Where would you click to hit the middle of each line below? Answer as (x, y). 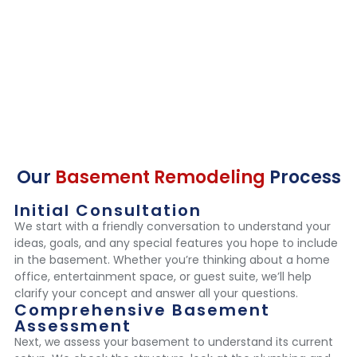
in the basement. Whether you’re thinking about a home (172, 260)
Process (303, 178)
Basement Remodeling (160, 178)
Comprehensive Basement (142, 310)
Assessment (73, 326)
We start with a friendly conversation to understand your (173, 227)
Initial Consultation (108, 211)
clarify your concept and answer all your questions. (156, 294)
